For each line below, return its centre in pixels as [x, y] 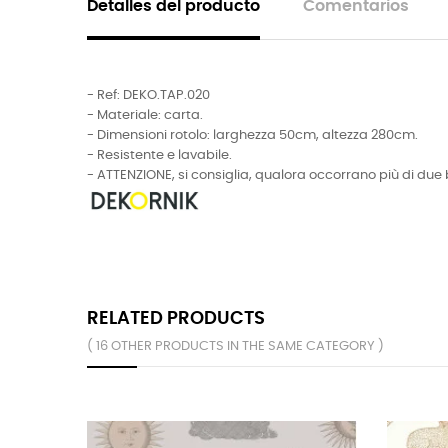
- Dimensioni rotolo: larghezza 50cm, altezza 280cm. [252, 135]
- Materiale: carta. [145, 115]
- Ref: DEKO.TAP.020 [148, 95]
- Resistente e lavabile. [159, 155]
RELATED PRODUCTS [176, 319]
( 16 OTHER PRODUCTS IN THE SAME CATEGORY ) [235, 347]
